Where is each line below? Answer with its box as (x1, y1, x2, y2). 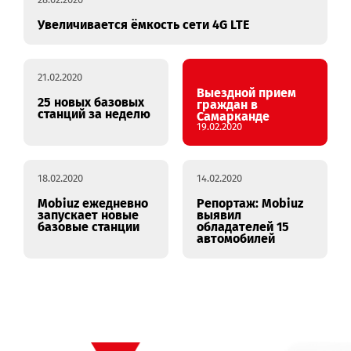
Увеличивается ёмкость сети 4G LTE (42, 58, 277, 75)
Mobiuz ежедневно (42, 256, 165, 273)
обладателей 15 (218, 283, 322, 300)
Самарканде (218, 160, 300, 177)
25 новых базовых (42, 144, 161, 161)
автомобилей (218, 295, 306, 313)
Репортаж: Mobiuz (218, 256, 338, 273)
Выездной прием (218, 134, 330, 151)
